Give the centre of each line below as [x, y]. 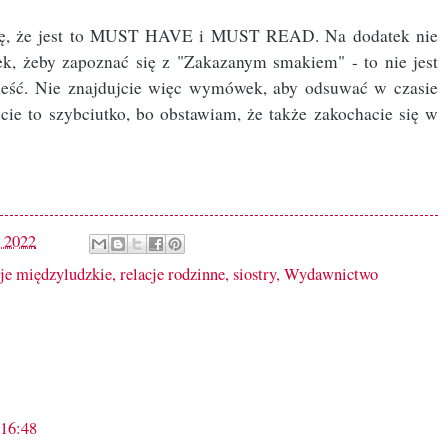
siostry [254, 274]
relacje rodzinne [172, 274]
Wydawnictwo [331, 274]
